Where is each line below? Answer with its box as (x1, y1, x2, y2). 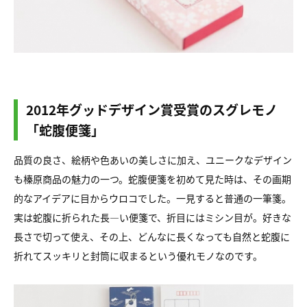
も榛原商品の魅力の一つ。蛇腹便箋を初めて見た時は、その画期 (14, 172, 291, 186)
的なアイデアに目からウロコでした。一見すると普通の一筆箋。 (14, 191, 291, 205)
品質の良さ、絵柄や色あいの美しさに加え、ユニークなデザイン (14, 153, 292, 167)
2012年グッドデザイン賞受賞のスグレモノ (26, 100, 278, 119)
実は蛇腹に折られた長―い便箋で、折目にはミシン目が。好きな (14, 210, 291, 224)
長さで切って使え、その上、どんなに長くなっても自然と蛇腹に (14, 230, 290, 243)
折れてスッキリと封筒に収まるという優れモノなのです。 (14, 249, 262, 262)
